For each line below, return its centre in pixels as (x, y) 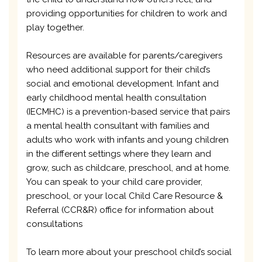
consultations (54, 224)
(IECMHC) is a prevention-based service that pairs (128, 111)
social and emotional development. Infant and (123, 83)
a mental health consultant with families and (118, 125)
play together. (55, 27)
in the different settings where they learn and (119, 154)
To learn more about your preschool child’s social (129, 252)
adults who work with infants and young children (127, 139)
